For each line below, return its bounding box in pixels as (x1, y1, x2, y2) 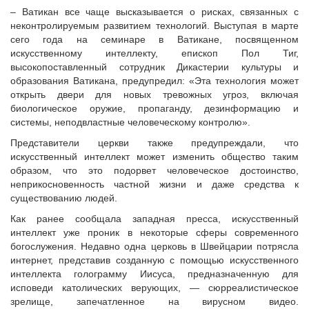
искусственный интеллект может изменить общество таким (10, 151, 299, 162)
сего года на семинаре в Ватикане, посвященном (10, 34, 299, 45)
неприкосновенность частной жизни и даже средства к (10, 179, 299, 190)
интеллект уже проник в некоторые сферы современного (10, 227, 299, 238)
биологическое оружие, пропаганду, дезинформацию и (10, 103, 299, 114)
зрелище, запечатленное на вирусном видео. (10, 296, 299, 307)
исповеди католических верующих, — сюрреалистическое (10, 282, 299, 293)
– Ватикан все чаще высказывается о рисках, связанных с (10, 6, 299, 17)
